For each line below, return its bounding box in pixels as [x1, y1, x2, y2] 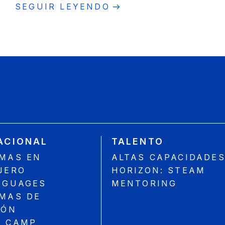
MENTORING [111, 178, 177, 189]
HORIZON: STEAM [111, 165, 206, 176]
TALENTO [111, 136, 164, 147]
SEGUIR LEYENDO [15, 2, 110, 12]
